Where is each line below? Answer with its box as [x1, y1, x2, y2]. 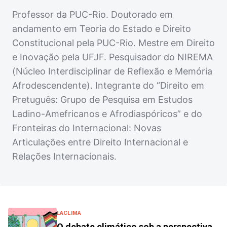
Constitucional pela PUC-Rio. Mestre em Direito [12, 37, 215, 48]
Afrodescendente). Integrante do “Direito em [12, 80, 204, 91]
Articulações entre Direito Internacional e [12, 137, 188, 147]
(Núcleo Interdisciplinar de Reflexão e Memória [12, 66, 212, 77]
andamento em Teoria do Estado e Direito [12, 23, 191, 34]
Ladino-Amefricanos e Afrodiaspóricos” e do [12, 108, 202, 119]
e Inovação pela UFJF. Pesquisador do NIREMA [12, 52, 213, 62]
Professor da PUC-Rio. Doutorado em [12, 9, 173, 20]
